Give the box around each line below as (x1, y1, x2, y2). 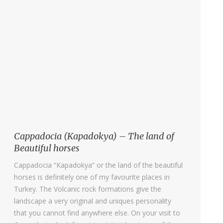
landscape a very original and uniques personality (14, 196, 171, 206)
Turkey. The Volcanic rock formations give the (14, 184, 161, 194)
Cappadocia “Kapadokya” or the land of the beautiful (14, 160, 183, 170)
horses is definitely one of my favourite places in (14, 172, 170, 182)
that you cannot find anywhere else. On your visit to (14, 208, 180, 218)
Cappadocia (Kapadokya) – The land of (14, 130, 174, 142)
